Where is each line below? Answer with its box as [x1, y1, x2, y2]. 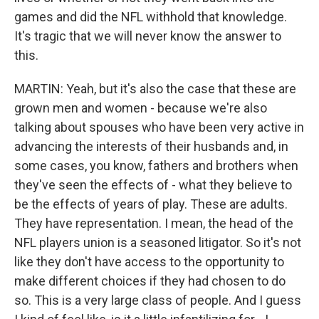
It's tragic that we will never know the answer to [14, 28, 281, 43]
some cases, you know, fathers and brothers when [14, 158, 298, 173]
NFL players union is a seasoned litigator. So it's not [14, 235, 301, 250]
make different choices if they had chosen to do [14, 273, 286, 288]
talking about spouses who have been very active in [14, 120, 304, 135]
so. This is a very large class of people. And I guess [14, 293, 301, 308]
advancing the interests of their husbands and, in [14, 139, 288, 154]
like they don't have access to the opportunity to [14, 254, 284, 269]
